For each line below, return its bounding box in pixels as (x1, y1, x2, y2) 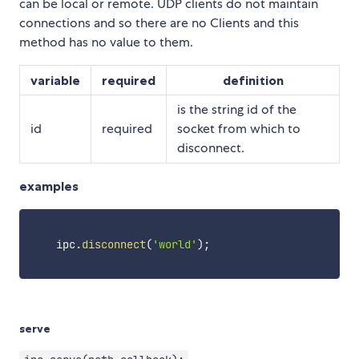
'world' (151, 236, 197, 252)
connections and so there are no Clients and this (19, 14, 299, 31)
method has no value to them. (19, 33, 193, 50)
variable (30, 71, 80, 88)
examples (19, 177, 79, 194)
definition (222, 71, 284, 88)
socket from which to (177, 119, 301, 137)
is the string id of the (177, 100, 296, 118)
